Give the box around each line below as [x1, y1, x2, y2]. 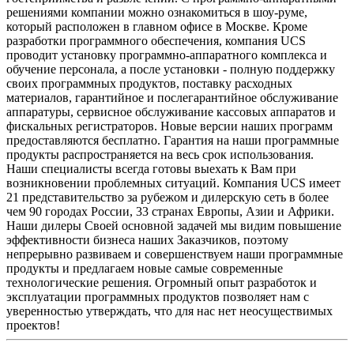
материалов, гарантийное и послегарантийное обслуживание [6, 90, 338, 104]
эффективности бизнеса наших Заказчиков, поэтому [6, 232, 288, 247]
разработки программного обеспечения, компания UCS [6, 33, 306, 47]
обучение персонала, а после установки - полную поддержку [6, 62, 335, 76]
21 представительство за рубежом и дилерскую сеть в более [6, 190, 329, 204]
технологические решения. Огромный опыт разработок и [6, 275, 317, 289]
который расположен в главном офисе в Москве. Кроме [6, 19, 307, 33]
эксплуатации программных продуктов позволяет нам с [6, 289, 309, 303]
